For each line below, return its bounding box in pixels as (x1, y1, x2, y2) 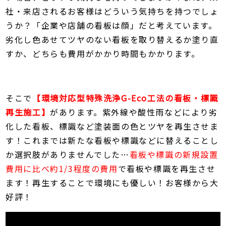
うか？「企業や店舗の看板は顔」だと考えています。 (6, 19, 217, 32)
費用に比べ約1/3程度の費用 (6, 162, 118, 175)
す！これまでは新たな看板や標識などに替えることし (6, 134, 219, 147)
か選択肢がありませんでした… (6, 148, 130, 161)
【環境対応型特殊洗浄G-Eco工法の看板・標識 (32, 92, 218, 104)
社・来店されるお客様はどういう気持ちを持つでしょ (6, 5, 219, 18)
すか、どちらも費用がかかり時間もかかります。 (6, 47, 200, 60)
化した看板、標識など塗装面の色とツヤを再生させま (6, 120, 219, 133)
